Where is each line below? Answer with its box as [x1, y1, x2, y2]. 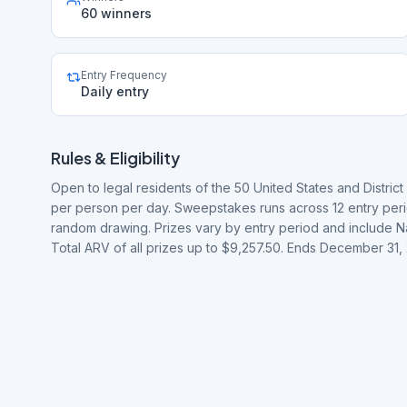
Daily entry [81, 84, 149, 99]
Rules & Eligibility [51, 147, 180, 168]
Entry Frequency [81, 68, 167, 82]
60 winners [81, 5, 152, 21]
